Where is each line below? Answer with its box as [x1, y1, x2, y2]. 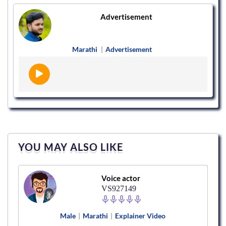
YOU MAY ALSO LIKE [18, 141, 123, 153]
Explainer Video [115, 211, 165, 220]
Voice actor [101, 174, 140, 183]
